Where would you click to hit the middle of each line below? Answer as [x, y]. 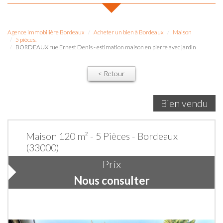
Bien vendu [184, 103]
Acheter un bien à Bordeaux [129, 32]
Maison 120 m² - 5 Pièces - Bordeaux [102, 136]
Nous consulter [111, 180]
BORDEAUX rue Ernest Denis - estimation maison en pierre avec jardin [106, 47]
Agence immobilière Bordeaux [46, 32]
